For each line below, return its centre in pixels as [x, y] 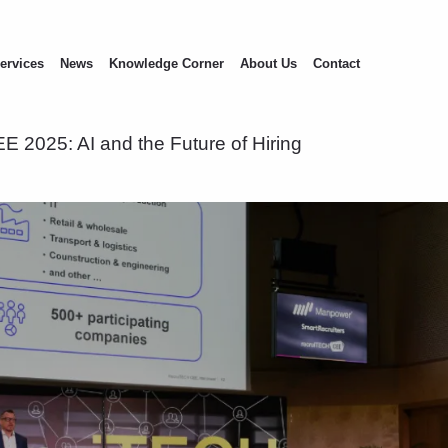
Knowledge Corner [167, 63]
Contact [337, 63]
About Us [269, 63]
